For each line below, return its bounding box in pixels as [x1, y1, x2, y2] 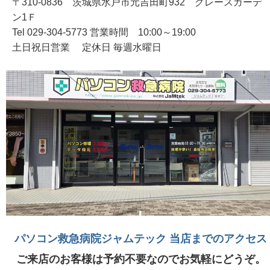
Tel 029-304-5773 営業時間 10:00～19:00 [12, 27, 196, 37]
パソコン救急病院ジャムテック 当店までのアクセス [14, 231, 268, 245]
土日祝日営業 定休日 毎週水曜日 [12, 42, 162, 52]
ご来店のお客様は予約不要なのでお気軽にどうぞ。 [16, 253, 266, 266]
